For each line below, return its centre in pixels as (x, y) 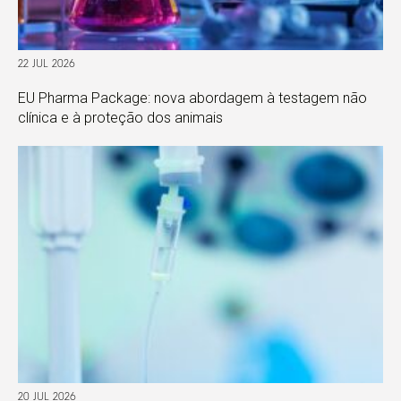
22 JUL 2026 (47, 64)
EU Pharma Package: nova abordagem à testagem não (192, 98)
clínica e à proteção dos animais (120, 117)
